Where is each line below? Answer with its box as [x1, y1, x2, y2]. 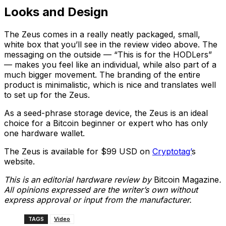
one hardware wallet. [4, 128, 87, 138]
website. [4, 156, 37, 166]
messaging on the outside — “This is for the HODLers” [4, 49, 212, 60]
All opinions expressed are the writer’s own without [4, 184, 198, 195]
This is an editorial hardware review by [4, 174, 154, 185]
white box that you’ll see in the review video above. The [4, 39, 217, 49]
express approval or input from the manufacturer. [4, 194, 192, 205]
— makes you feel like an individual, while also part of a [4, 59, 216, 70]
